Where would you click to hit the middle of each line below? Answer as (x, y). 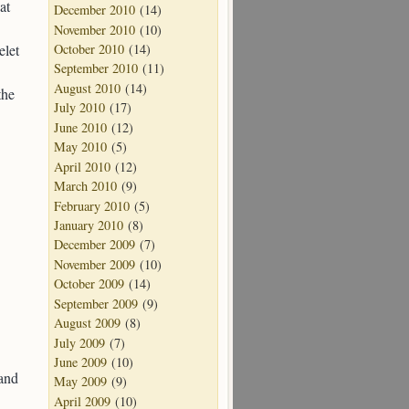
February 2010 (92, 205)
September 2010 (96, 68)
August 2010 (87, 88)
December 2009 (94, 245)
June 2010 (80, 127)
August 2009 (87, 323)
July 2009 (79, 342)
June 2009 (80, 362)
